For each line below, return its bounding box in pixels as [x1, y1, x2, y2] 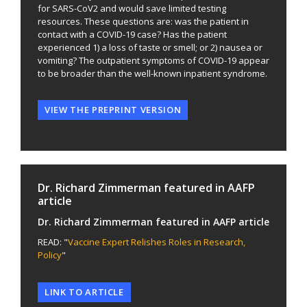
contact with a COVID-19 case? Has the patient [38, 27, 227, 40]
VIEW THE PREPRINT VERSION [45, 103, 182, 116]
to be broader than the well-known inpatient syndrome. [38, 66, 267, 79]
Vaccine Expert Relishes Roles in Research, [68, 236, 245, 249]
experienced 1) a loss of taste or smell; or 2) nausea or [38, 40, 262, 53]
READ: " [38, 236, 68, 249]
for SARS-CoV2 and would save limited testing [38, 1, 226, 14]
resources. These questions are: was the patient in [38, 14, 249, 27]
